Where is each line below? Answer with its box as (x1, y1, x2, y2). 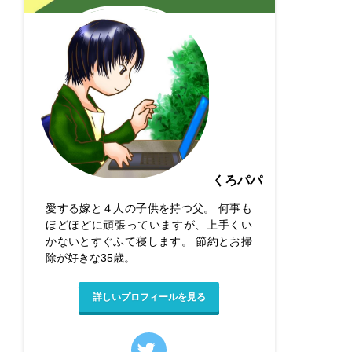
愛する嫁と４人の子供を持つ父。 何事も (46, 202, 252, 215)
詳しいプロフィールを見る (92, 291, 206, 302)
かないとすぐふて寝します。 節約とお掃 (46, 235, 252, 248)
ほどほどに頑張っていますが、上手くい (46, 218, 252, 232)
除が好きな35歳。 (46, 251, 136, 265)
